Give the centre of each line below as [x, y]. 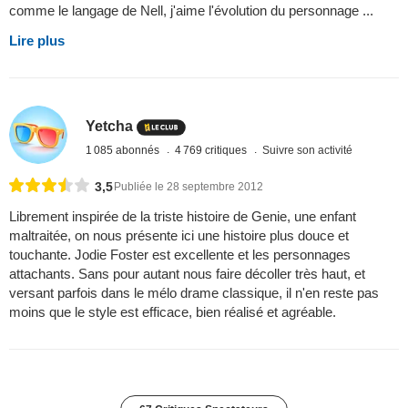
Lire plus [37, 40]
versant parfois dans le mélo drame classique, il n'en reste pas [194, 293]
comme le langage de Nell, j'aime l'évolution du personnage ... [191, 10]
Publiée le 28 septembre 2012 [189, 187]
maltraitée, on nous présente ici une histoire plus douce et [179, 236]
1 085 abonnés [124, 150]
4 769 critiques [213, 150]
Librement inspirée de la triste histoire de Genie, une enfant [183, 217]
